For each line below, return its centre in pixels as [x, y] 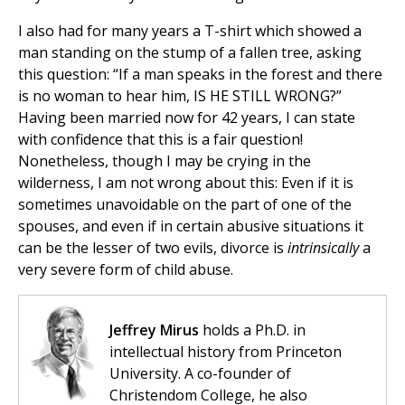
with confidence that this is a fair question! [160, 140]
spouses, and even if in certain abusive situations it [191, 226]
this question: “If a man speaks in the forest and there [200, 75]
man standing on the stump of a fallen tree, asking [190, 53]
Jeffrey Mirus [154, 330]
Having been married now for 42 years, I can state [187, 118]
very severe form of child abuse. [126, 270]
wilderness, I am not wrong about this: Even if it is [186, 183]
